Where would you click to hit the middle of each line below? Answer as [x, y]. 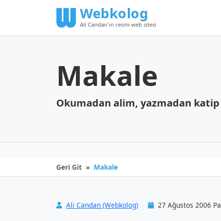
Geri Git [69, 167]
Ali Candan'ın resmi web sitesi [118, 24]
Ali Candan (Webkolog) [102, 205]
